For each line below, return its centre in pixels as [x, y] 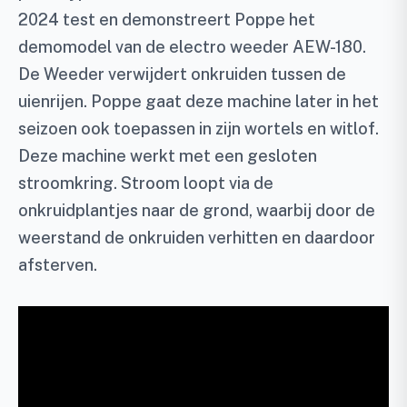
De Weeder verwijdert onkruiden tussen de [182, 74]
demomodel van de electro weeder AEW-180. [192, 47]
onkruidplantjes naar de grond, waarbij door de [197, 210]
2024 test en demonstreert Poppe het [167, 20]
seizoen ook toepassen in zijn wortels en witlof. [199, 129]
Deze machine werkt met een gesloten [168, 156]
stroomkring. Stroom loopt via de [146, 183]
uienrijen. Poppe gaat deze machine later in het [199, 101]
